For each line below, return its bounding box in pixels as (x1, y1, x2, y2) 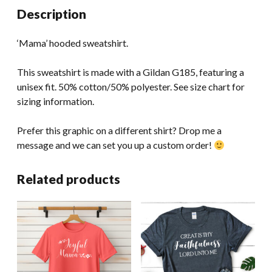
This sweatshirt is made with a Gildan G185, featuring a (17, 66, 244, 78)
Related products (17, 171, 120, 187)
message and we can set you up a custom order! (17, 139, 214, 151)
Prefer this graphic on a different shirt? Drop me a (17, 124, 222, 137)
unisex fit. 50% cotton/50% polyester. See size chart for (17, 81, 245, 93)
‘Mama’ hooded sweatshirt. (17, 37, 128, 49)
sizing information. (17, 95, 94, 107)
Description (17, 6, 86, 22)
